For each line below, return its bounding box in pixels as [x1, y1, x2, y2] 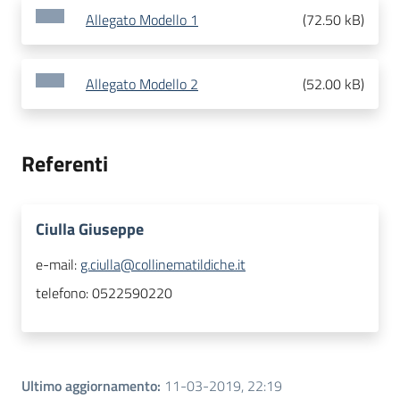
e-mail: [36, 254, 80, 276]
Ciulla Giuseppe [36, 217, 144, 242]
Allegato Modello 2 [86, 73, 198, 96]
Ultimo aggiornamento [21, 375, 157, 397]
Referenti [21, 147, 108, 180]
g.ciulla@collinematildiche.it [80, 254, 246, 276]
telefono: [36, 282, 92, 304]
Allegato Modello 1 [86, 9, 198, 31]
